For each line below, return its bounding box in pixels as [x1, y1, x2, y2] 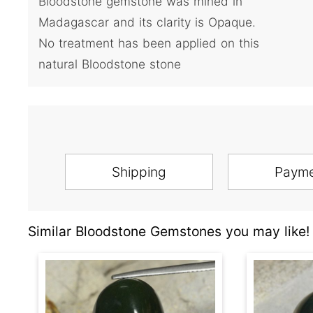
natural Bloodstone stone [38, 56, 181, 71]
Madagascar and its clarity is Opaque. [38, 14, 256, 29]
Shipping [111, 163, 166, 180]
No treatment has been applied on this [38, 35, 259, 50]
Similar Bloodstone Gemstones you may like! [28, 222, 310, 240]
